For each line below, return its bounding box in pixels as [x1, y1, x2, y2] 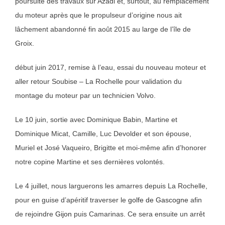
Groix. [15, 39, 34, 48]
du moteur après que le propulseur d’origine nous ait [15, 11, 182, 20]
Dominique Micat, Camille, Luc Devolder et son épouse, [15, 130, 191, 138]
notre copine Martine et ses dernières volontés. [15, 158, 165, 166]
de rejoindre [15, 210, 55, 218]
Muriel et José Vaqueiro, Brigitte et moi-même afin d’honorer [15, 144, 206, 152]
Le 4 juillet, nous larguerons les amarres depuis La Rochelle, [15, 182, 207, 190]
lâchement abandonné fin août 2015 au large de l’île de [15, 25, 191, 34]
